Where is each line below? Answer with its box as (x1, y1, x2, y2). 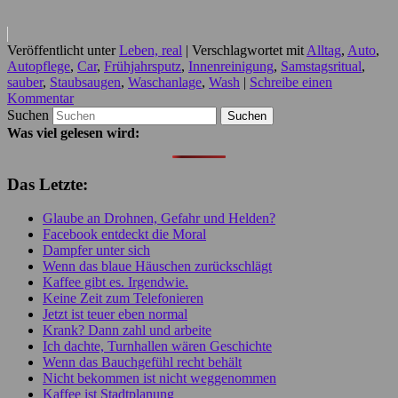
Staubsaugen (50, 75, 121, 90)
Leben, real (119, 43, 182, 58)
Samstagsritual (281, 59, 362, 74)
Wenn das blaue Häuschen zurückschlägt (43, 259, 272, 275)
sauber (7, 75, 43, 90)
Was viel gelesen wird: (7, 125, 139, 140)
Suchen (7, 107, 49, 123)
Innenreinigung (188, 59, 274, 74)
